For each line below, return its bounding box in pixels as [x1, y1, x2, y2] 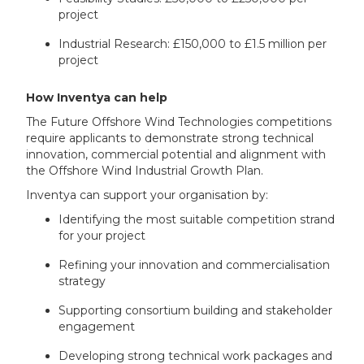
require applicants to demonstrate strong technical [26, 130, 314, 145]
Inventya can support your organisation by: [26, 187, 269, 202]
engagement [58, 318, 136, 334]
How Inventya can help [26, 89, 168, 105]
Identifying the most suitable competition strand [58, 211, 336, 227]
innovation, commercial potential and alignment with [26, 146, 327, 162]
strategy [58, 273, 106, 288]
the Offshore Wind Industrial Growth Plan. [26, 162, 264, 178]
